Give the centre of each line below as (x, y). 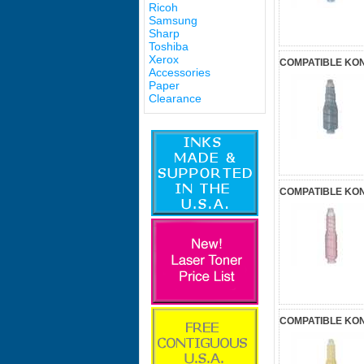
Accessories (180, 72)
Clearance (175, 98)
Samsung (173, 20)
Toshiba (169, 46)
